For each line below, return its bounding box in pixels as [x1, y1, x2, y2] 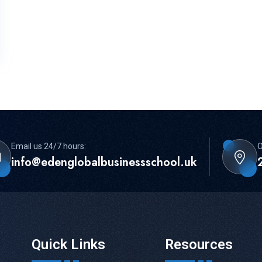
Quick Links [31, 236, 105, 253]
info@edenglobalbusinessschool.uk [11, 153, 197, 171]
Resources [164, 236, 233, 253]
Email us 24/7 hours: [11, 141, 86, 151]
